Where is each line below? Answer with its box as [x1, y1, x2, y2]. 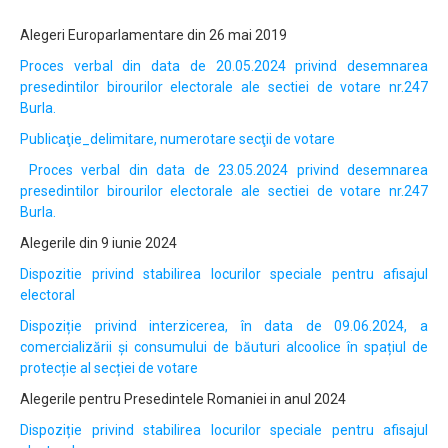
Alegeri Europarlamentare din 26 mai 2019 [20, 27, 287, 44]
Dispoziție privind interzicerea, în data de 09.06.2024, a [20, 318, 428, 335]
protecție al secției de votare [20, 360, 198, 377]
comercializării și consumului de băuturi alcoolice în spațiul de [20, 339, 428, 356]
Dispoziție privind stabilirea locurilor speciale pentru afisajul [20, 422, 428, 439]
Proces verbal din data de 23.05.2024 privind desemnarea [20, 162, 428, 179]
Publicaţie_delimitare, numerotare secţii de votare [20, 131, 335, 148]
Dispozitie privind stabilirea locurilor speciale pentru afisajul [20, 266, 428, 283]
